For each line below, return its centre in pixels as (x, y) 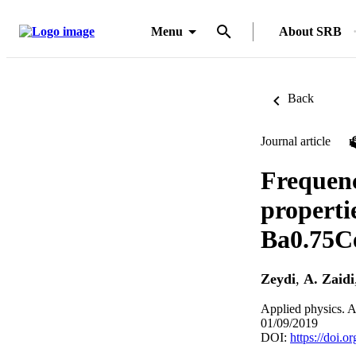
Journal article (296, 141)
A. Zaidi (329, 279)
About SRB (310, 31)
